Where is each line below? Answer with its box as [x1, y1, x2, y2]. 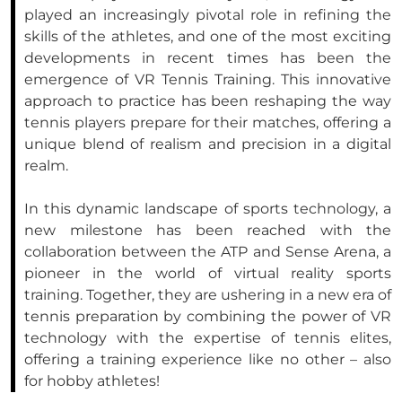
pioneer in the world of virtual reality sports [24, 265, 391, 283]
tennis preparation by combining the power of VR [24, 308, 391, 326]
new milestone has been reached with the [24, 222, 391, 240]
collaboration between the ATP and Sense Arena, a [24, 243, 391, 261]
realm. [24, 157, 68, 175]
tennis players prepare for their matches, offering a [24, 114, 391, 132]
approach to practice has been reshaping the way [24, 92, 391, 110]
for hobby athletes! [24, 372, 160, 390]
